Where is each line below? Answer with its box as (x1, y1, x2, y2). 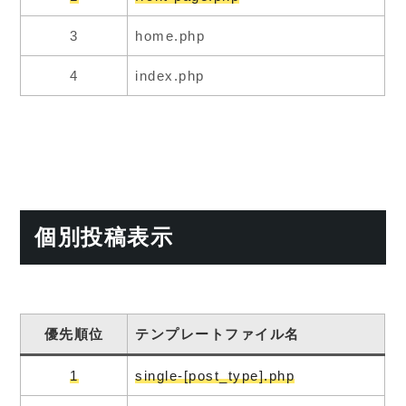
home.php (135, 27, 206, 43)
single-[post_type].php (135, 367, 295, 383)
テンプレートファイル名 (135, 325, 300, 342)
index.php (135, 67, 205, 83)
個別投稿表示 (34, 224, 174, 249)
